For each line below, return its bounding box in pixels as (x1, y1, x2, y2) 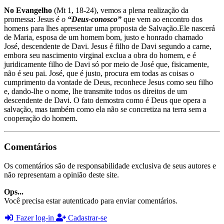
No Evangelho (4, 5, 52, 14)
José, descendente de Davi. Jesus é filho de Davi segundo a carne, (4, 41, 211, 50)
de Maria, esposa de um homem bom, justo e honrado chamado (4, 32, 203, 41)
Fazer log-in (14, 213, 56, 222)
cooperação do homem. (4, 113, 77, 122)
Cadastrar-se (66, 213, 107, 222)
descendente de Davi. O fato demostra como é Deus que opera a (4, 95, 206, 104)
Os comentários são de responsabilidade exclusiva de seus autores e (4, 161, 216, 170)
